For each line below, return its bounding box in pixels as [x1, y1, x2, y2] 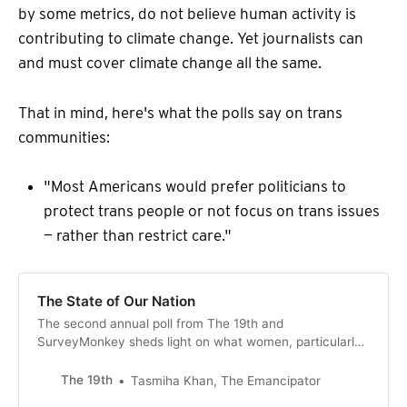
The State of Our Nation [36, 292, 195, 310]
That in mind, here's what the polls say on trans [18, 103, 342, 122]
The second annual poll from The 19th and [36, 315, 283, 331]
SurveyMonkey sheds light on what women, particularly [36, 333, 362, 349]
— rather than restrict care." [44, 225, 232, 244]
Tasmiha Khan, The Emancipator [130, 372, 321, 388]
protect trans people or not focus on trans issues [44, 201, 380, 220]
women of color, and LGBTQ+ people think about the [36, 352, 344, 367]
